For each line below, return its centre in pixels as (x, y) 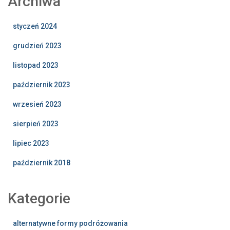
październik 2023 (42, 84)
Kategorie (39, 198)
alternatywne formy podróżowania (70, 223)
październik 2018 (42, 162)
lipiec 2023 (31, 143)
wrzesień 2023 (37, 104)
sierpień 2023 (36, 123)
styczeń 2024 (35, 26)
